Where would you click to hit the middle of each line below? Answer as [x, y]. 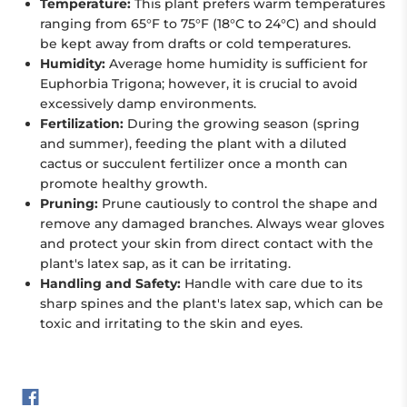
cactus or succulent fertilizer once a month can [194, 164]
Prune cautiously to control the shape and [238, 203]
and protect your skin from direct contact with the [207, 243]
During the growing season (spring [242, 124]
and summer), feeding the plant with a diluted [194, 144]
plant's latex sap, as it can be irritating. [165, 263]
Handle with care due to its [272, 283]
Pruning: [69, 203]
